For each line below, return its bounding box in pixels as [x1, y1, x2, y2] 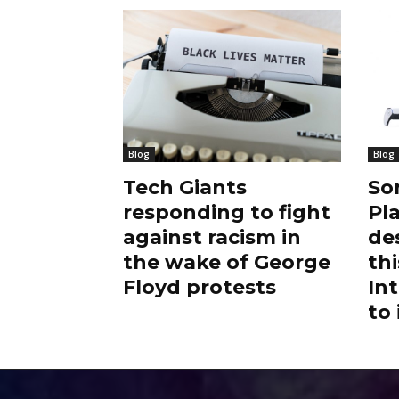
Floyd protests [123, 275, 276, 300]
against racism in [123, 225, 301, 250]
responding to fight [123, 200, 330, 225]
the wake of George [123, 250, 330, 275]
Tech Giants [123, 175, 247, 200]
